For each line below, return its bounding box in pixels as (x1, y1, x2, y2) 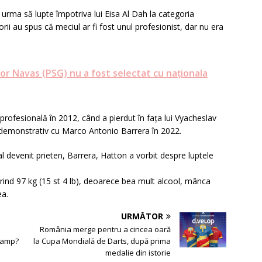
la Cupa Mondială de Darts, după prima (33, 236, 171, 247)
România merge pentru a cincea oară (40, 224, 171, 235)
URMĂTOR (121, 211, 164, 222)
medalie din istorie (105, 247, 171, 258)
